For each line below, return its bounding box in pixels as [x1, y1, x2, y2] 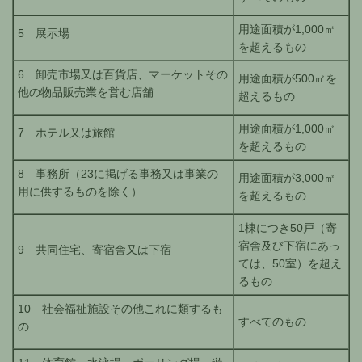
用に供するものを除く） [18, 185, 142, 199]
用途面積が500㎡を [238, 72, 337, 86]
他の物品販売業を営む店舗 [18, 86, 154, 99]
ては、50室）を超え [238, 257, 342, 271]
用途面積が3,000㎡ [238, 171, 335, 185]
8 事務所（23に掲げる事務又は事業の [18, 167, 218, 181]
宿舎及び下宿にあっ [238, 239, 340, 253]
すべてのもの [238, 315, 306, 329]
